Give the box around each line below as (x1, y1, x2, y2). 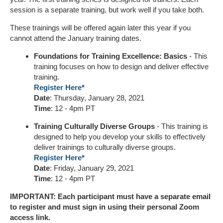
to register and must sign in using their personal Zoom (10, 203, 199, 212)
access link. (10, 213, 52, 222)
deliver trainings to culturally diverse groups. (34, 143, 176, 152)
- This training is (155, 122, 208, 131)
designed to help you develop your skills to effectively (34, 132, 206, 141)
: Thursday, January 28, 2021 (50, 94, 144, 103)
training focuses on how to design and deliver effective (34, 62, 209, 71)
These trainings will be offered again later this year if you (10, 23, 191, 32)
